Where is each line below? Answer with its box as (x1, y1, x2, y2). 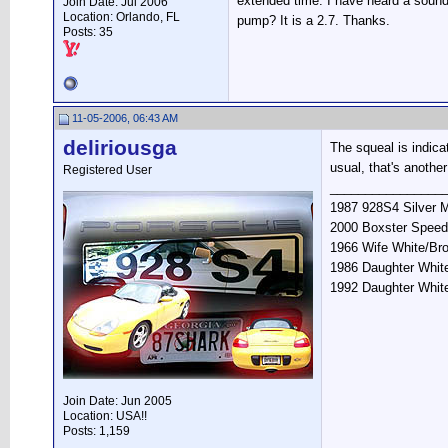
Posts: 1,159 (63, 424, 130, 438)
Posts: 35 (63, 25, 113, 39)
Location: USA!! (63, 409, 147, 423)
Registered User (63, 163, 152, 177)
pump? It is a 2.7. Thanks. (237, 13, 390, 29)
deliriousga (63, 136, 177, 160)
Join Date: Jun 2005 (63, 394, 172, 408)
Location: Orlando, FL (63, 10, 180, 24)
